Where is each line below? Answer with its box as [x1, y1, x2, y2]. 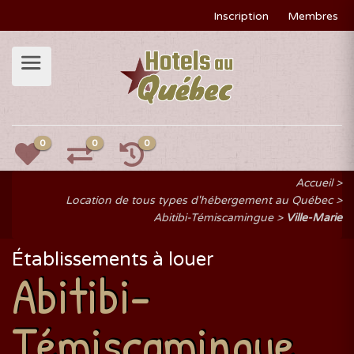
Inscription [213, 9, 269, 23]
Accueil [296, 176, 333, 190]
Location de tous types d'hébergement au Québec [66, 194, 333, 207]
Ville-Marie [286, 211, 342, 224]
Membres [288, 9, 338, 23]
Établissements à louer [12, 248, 214, 271]
